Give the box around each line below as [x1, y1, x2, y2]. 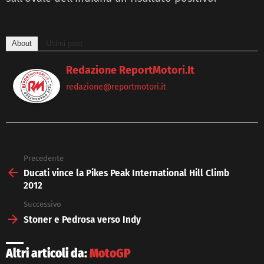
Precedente [24, 153, 64, 163]
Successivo [24, 200, 61, 209]
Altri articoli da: [6, 245, 90, 261]
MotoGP [90, 245, 131, 261]
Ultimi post [46, 38, 82, 48]
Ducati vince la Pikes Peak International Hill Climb [24, 167, 229, 180]
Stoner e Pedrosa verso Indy [24, 213, 141, 226]
